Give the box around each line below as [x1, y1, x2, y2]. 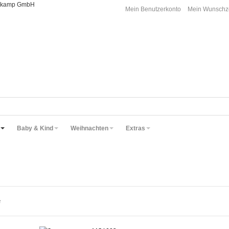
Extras [126, 125, 145, 132]
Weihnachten [71, 125, 108, 132]
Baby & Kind [17, 125, 53, 132]
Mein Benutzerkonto [125, 6, 181, 13]
